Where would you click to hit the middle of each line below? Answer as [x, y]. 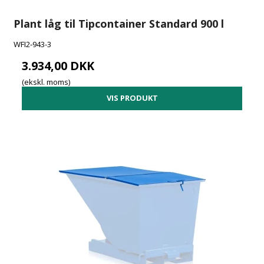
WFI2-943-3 [33, 44]
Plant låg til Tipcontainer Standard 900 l [119, 24]
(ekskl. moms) [46, 82]
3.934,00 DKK [58, 66]
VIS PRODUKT [132, 98]
